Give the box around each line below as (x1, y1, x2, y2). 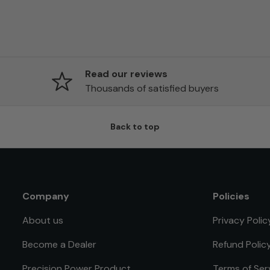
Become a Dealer (22, 237, 96, 251)
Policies (213, 189, 250, 202)
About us (22, 213, 63, 227)
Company (22, 189, 69, 202)
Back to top (110, 121, 160, 132)
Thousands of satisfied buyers (84, 81, 219, 95)
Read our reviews (84, 67, 168, 80)
